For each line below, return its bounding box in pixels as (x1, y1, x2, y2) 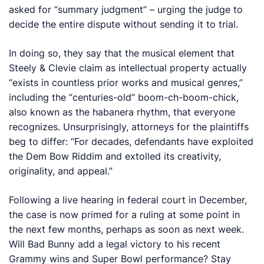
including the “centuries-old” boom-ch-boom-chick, (9, 91, 239, 103)
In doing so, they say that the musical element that (9, 47, 235, 59)
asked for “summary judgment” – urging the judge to (9, 3, 243, 15)
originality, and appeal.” (9, 164, 113, 177)
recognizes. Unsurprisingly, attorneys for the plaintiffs (9, 120, 249, 133)
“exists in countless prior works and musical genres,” (9, 76, 243, 88)
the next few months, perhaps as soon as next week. (9, 223, 245, 235)
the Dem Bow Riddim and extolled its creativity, (9, 150, 222, 162)
